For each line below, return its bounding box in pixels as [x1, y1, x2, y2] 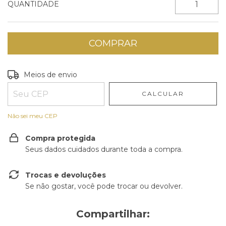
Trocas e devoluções [25, 171, 106, 180]
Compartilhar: [76, 208, 150, 220]
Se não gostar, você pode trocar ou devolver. [25, 182, 183, 191]
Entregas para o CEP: [8, 69, 82, 78]
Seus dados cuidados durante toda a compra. [25, 145, 183, 154]
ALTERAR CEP [165, 70, 214, 77]
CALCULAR [142, 90, 185, 97]
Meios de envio [24, 70, 78, 79]
